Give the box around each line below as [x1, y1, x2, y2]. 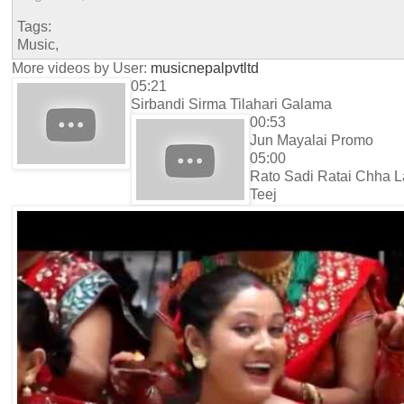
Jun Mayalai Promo [250, 132, 373, 148]
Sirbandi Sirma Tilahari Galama [131, 96, 332, 112]
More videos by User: [12, 60, 151, 76]
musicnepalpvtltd [151, 60, 259, 76]
